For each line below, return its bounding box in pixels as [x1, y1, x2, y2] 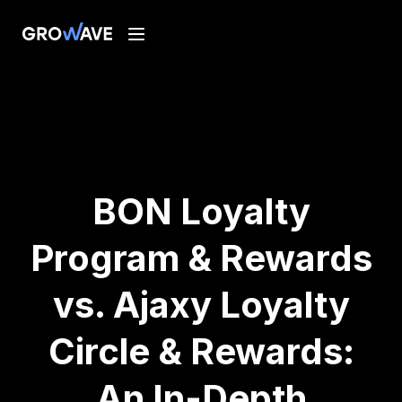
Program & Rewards [30, 236, 372, 280]
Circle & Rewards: [48, 329, 354, 373]
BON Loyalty [92, 189, 310, 233]
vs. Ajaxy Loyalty [52, 283, 350, 327]
